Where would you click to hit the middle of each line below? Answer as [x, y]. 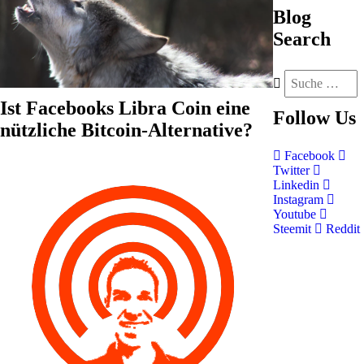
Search [302, 39]
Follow [301, 118]
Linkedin [298, 185]
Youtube [296, 214]
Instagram [300, 199]
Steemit [294, 229]
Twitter [293, 170]
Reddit [341, 229]
